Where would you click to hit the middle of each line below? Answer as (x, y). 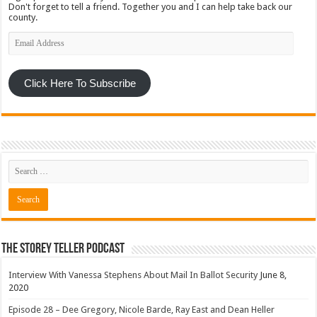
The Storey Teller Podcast (63, 249)
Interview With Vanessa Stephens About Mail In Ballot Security (133, 275)
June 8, (273, 275)
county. (23, 17)
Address (25, 47)
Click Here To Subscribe (80, 83)
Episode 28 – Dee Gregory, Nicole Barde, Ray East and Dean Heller (142, 310)
